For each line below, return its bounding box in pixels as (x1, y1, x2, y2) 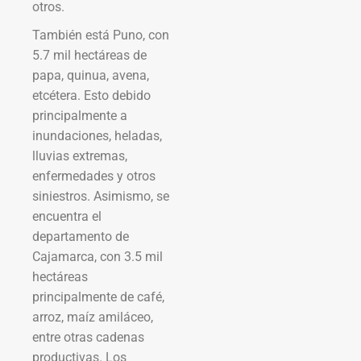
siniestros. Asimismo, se (32, 188, 169, 204)
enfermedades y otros (32, 168, 156, 184)
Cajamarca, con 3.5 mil (32, 248, 163, 264)
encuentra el (32, 208, 102, 224)
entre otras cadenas (32, 329, 144, 345)
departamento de (32, 228, 129, 244)
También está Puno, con (32, 27, 169, 43)
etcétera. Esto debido (32, 87, 151, 103)
